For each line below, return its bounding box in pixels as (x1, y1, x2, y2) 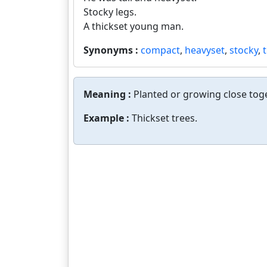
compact (141, 44, 180, 57)
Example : (83, 111, 132, 125)
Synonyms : (83, 44, 141, 57)
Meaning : (83, 88, 133, 101)
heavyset (185, 44, 225, 57)
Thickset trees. (132, 111, 197, 125)
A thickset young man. (83, 20, 184, 33)
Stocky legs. (83, 5, 136, 18)
